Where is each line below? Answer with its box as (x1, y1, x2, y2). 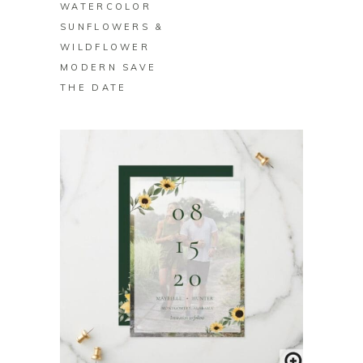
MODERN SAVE (60, 62, 157, 74)
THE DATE (60, 82, 127, 94)
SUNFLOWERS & (60, 21, 164, 33)
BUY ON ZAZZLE (129, 348, 234, 360)
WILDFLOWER (60, 41, 151, 53)
